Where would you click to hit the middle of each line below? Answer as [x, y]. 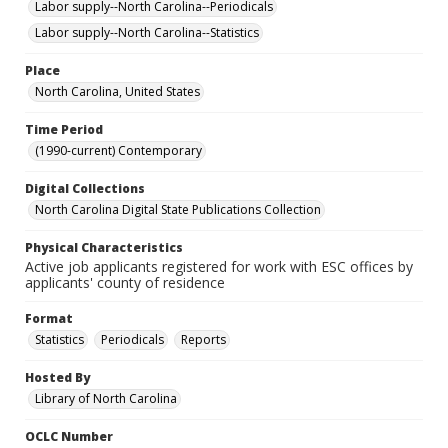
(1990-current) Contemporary [118, 150]
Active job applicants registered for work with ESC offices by [219, 266]
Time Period [64, 129]
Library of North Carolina [106, 398]
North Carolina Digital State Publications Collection [178, 209]
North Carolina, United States [117, 91]
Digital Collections [85, 188]
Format [49, 318]
